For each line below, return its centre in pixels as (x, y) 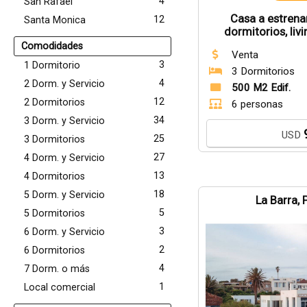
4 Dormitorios (54, 176)
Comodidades (52, 46)
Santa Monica (55, 20)
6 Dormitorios (54, 250)
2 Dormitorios (54, 102)
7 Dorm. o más (57, 269)
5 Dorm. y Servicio (64, 195)
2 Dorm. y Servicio (64, 84)
